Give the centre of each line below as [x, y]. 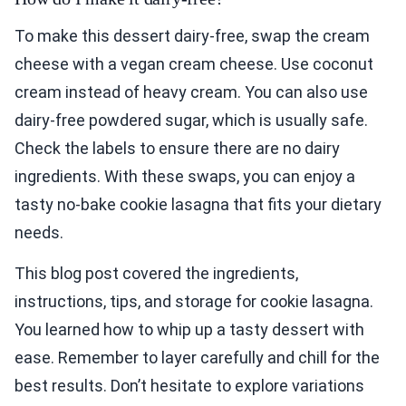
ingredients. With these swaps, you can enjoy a [185, 177]
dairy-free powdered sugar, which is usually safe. [191, 121]
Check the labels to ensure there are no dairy [177, 149]
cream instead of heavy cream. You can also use [191, 92]
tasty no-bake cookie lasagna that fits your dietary [198, 205]
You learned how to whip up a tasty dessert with [189, 330]
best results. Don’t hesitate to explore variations [189, 386]
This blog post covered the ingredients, [156, 274]
